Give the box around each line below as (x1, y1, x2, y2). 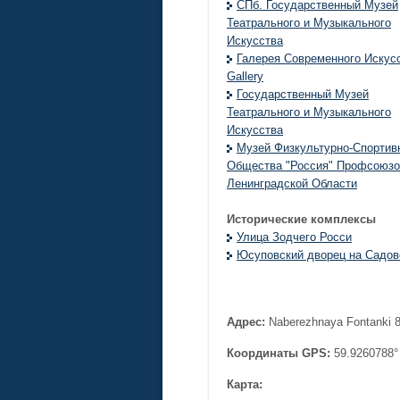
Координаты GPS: (227, 346, 330, 361)
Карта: (227, 378, 262, 392)
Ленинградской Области (227, 177, 357, 191)
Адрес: (227, 315, 265, 329)
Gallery (227, 70, 263, 84)
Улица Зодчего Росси (237, 230, 352, 245)
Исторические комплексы (227, 212, 376, 227)
